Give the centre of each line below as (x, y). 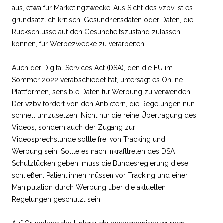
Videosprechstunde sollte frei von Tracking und (89, 139)
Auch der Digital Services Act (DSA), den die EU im (92, 67)
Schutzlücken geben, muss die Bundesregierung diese (100, 163)
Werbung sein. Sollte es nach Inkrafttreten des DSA (93, 151)
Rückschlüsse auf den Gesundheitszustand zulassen (96, 32)
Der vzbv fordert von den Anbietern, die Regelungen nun (103, 103)
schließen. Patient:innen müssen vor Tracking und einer (100, 175)
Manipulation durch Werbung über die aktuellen (89, 187)
